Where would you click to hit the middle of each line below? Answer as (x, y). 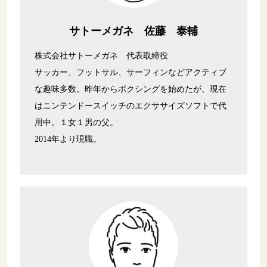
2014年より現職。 (68, 139)
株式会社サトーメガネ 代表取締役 (106, 56)
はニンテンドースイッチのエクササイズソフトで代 (131, 106)
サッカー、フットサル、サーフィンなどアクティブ (131, 73)
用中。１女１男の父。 (77, 123)
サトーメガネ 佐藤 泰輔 (133, 31)
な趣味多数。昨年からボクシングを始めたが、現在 (131, 89)
